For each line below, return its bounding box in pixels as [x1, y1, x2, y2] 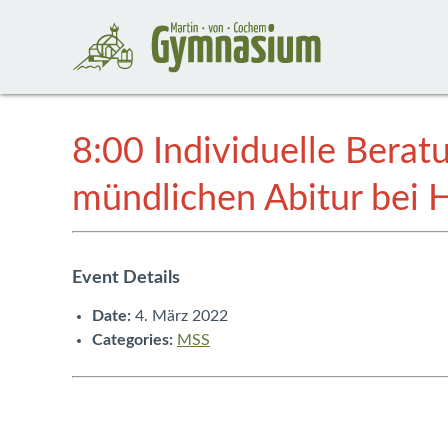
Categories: [92, 332, 173, 349]
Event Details [72, 269, 180, 288]
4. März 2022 [135, 308, 228, 325]
